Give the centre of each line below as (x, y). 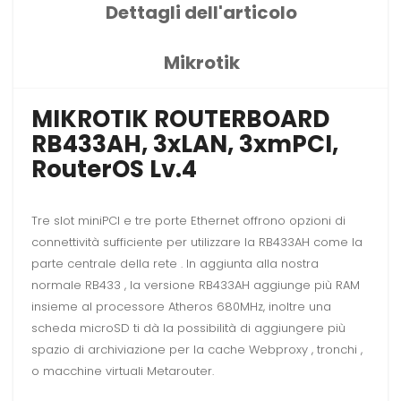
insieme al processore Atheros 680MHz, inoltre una (181, 307)
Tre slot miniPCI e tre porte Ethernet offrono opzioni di (188, 221)
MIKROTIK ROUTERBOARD (180, 119)
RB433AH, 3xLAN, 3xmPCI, (185, 145)
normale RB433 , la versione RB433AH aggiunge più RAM (196, 286)
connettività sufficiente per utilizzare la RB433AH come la (197, 243)
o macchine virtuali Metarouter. (123, 371)
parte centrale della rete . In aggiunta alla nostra (175, 264)
